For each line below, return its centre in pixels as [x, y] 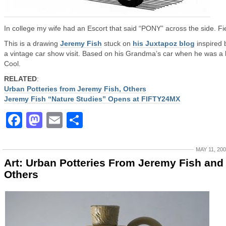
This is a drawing [32, 43]
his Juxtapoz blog [164, 43]
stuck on [117, 43]
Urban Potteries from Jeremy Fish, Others [75, 89]
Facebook [61, 120]
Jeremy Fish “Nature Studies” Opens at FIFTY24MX [92, 99]
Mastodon [81, 120]
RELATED [20, 79]
